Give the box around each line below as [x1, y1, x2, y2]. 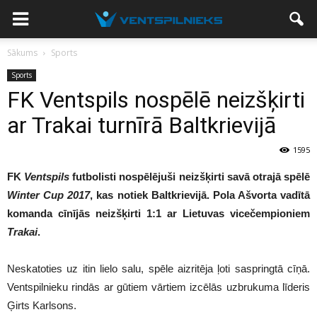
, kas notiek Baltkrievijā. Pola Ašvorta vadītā [90, 189, 310, 201]
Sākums [7, 47, 38, 59]
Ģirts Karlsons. [7, 299, 76, 311]
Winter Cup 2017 [7, 189, 91, 201]
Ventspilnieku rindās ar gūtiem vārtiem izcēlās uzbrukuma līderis [7, 281, 310, 293]
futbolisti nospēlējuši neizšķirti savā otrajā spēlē [69, 171, 311, 183]
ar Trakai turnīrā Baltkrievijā [7, 112, 276, 139]
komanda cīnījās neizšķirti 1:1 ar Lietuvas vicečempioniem [7, 207, 310, 219]
